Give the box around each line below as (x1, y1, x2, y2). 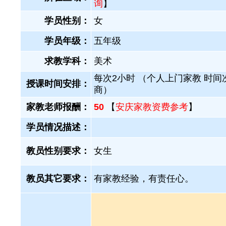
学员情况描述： (26, 122, 90, 132)
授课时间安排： (26, 79, 90, 89)
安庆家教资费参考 (116, 102, 188, 112)
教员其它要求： (26, 174, 90, 184)
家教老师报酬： (26, 102, 90, 112)
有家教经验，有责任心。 (94, 174, 194, 184)
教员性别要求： (26, 146, 90, 156)
